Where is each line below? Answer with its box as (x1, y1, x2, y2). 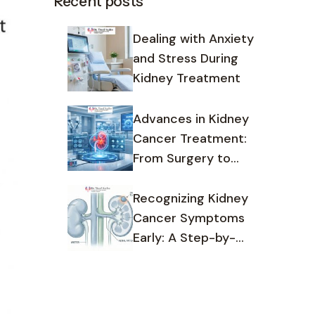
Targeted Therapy (133, 169, 241, 186)
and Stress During (133, 50, 239, 67)
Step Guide (133, 248, 201, 266)
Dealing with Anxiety (133, 30, 255, 48)
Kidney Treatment (133, 70, 241, 87)
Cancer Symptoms (133, 209, 245, 226)
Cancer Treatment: (133, 129, 247, 147)
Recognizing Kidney (133, 189, 249, 207)
